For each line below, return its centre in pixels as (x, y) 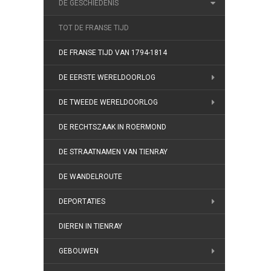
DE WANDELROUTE (90, 177)
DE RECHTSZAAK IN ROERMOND (113, 127)
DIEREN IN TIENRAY (90, 226)
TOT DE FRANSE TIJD (94, 28)
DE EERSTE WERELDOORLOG (107, 77)
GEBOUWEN (79, 251)
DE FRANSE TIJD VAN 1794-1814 (113, 53)
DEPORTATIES (82, 201)
